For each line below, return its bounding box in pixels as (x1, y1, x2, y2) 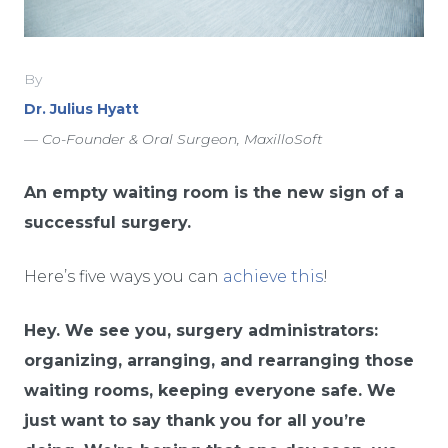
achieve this (223, 266, 323, 286)
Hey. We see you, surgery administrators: (24, 320, 378, 340)
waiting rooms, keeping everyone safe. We (24, 380, 396, 400)
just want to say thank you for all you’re (24, 410, 366, 430)
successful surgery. (24, 212, 191, 232)
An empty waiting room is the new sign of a (24, 182, 404, 202)
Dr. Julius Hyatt (24, 99, 139, 118)
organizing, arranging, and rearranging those (24, 350, 414, 370)
